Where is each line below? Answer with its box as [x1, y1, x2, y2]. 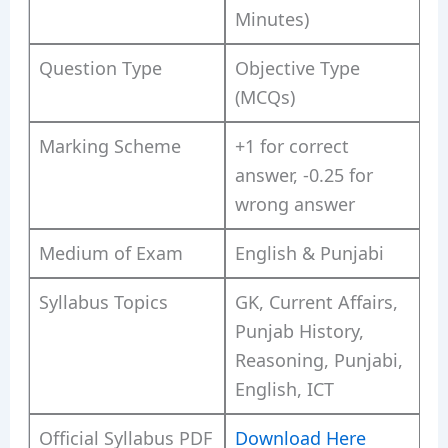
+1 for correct [234, 133, 349, 158]
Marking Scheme [38, 133, 181, 158]
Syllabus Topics [38, 289, 168, 314]
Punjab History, [234, 318, 364, 343]
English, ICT [234, 376, 334, 401]
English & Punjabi [234, 240, 384, 265]
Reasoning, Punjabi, [234, 347, 403, 372]
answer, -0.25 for [234, 162, 373, 187]
